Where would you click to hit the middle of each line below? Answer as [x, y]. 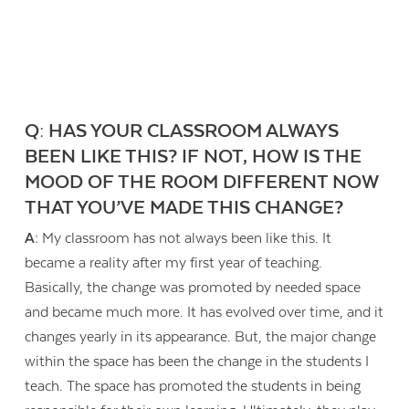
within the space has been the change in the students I [197, 361]
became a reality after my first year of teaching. [174, 262]
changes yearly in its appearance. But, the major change [201, 336]
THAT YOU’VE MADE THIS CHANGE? [184, 209]
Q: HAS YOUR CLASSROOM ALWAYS [182, 132]
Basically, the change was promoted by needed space [193, 287]
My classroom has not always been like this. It [185, 238]
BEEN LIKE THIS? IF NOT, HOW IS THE [194, 157]
